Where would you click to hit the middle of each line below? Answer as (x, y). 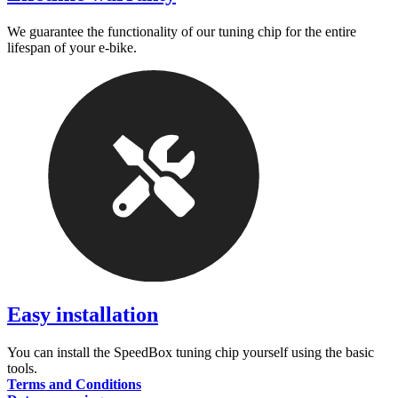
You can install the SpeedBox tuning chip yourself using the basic (191, 352)
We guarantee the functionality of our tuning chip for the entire (182, 32)
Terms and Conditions (74, 384)
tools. (22, 368)
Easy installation (83, 314)
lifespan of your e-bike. (72, 48)
